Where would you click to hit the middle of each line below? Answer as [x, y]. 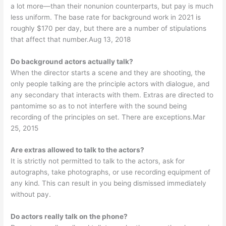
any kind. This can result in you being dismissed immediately [109, 183]
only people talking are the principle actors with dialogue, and [110, 83]
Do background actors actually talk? [72, 61]
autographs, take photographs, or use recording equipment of [111, 172]
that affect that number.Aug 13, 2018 [71, 39]
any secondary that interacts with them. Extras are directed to [112, 95]
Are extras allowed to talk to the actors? [78, 150]
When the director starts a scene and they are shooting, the [108, 72]
